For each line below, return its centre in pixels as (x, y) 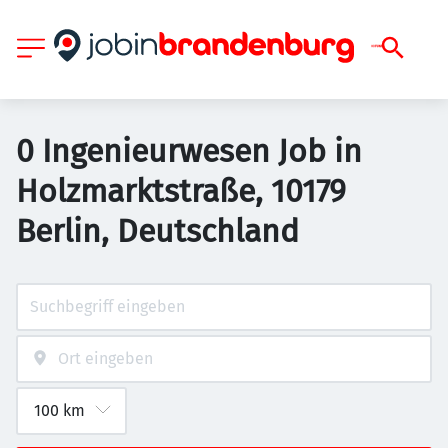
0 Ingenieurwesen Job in (189, 151)
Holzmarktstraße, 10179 (181, 191)
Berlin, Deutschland (157, 231)
